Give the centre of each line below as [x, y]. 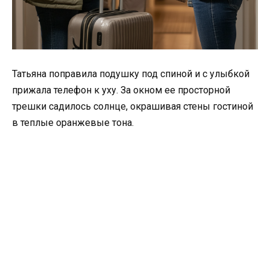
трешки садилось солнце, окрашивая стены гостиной [133, 107]
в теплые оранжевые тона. [73, 123]
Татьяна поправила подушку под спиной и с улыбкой [131, 74]
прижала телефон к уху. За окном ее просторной [121, 90]
